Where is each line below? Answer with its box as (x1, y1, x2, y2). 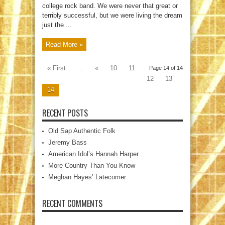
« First (47, 64, 66, 72)
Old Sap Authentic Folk (48, 127, 116, 135)
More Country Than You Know (48, 161, 135, 169)
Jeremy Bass (48, 138, 87, 146)
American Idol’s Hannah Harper (48, 150, 139, 158)
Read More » (46, 40, 83, 48)
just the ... (42, 21, 72, 29)
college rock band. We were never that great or (42, 2, 178, 10)
